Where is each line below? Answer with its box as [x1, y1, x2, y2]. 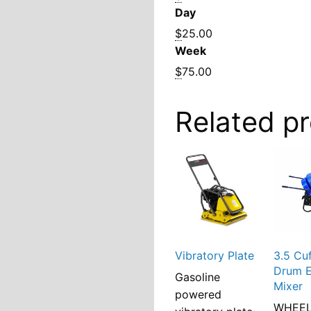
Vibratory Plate [175, 248, 254, 262]
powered [175, 287, 221, 301]
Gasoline [175, 269, 220, 284]
